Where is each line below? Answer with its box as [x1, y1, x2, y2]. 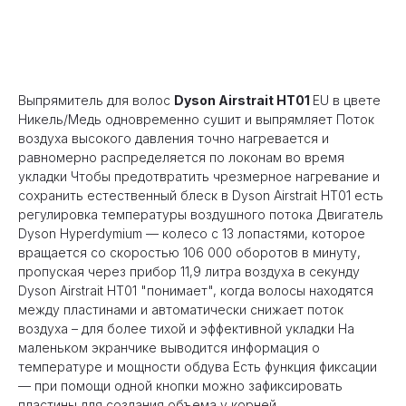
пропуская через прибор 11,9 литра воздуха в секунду [18, 264, 360, 280]
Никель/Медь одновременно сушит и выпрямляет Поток [18, 111, 374, 128]
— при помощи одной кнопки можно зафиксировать [18, 378, 343, 394]
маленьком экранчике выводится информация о [18, 340, 320, 356]
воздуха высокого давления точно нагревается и [18, 130, 329, 147]
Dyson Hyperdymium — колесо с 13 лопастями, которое [18, 226, 365, 242]
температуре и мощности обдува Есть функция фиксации [18, 359, 377, 375]
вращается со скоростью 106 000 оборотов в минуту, [18, 245, 361, 261]
